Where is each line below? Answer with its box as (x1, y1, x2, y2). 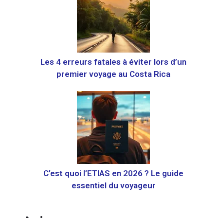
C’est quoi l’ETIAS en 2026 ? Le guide (43, 168, 184, 178)
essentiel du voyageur (71, 180, 156, 190)
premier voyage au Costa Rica (56, 69, 171, 79)
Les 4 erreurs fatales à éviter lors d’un (40, 57, 187, 67)
